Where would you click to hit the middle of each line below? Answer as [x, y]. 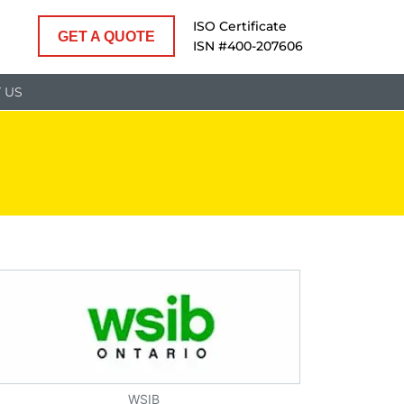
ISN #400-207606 [248, 46]
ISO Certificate [240, 26]
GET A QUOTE [106, 36]
